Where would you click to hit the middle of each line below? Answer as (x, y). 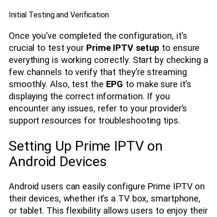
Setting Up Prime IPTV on (86, 146)
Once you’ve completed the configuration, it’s (98, 36)
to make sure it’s (157, 84)
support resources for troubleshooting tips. (94, 120)
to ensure (180, 48)
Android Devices (58, 161)
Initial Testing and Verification (59, 15)
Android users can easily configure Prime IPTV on (107, 187)
